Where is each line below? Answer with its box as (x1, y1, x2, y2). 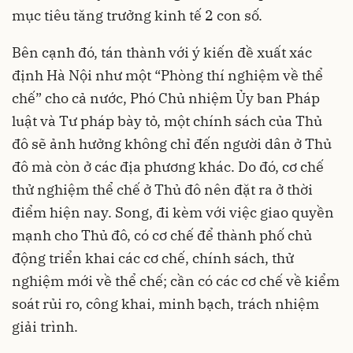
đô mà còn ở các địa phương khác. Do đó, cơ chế (12, 157, 324, 176)
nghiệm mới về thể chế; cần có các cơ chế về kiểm (12, 271, 340, 290)
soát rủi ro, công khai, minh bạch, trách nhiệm (12, 294, 319, 313)
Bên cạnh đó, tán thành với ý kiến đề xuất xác (12, 43, 312, 61)
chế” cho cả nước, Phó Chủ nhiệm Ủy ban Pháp (12, 88, 320, 107)
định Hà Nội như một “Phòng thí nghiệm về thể (12, 65, 323, 84)
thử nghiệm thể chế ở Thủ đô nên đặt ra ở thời (12, 180, 313, 199)
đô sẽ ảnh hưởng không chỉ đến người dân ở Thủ (12, 134, 332, 153)
